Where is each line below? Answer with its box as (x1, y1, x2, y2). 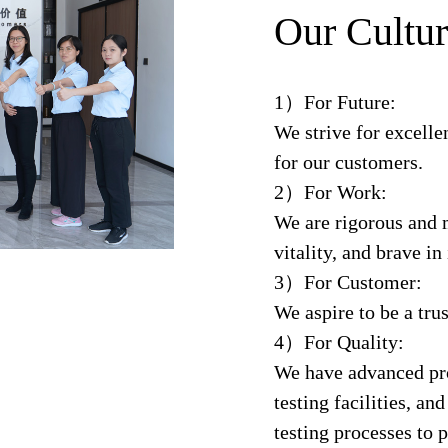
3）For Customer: (274, 270, 422, 293)
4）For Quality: (274, 330, 404, 353)
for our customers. (274, 150, 423, 173)
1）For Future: (274, 90, 396, 113)
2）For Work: (274, 180, 387, 203)
